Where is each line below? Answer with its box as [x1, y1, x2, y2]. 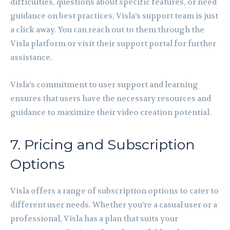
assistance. [10, 52, 52, 63]
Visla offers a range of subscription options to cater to [10, 185, 219, 196]
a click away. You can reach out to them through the [10, 24, 204, 35]
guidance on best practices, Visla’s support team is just [10, 10, 218, 21]
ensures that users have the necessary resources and [10, 93, 211, 104]
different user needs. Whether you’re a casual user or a [10, 199, 217, 210]
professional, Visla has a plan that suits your [10, 213, 178, 224]
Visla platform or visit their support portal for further [10, 38, 216, 49]
